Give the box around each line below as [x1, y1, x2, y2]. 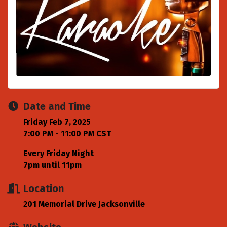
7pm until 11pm [23, 160, 84, 170]
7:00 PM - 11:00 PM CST [23, 129, 111, 139]
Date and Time [23, 100, 91, 113]
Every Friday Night [23, 148, 96, 159]
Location [23, 182, 64, 195]
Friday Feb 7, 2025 [23, 117, 91, 127]
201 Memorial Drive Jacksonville [23, 199, 145, 209]
